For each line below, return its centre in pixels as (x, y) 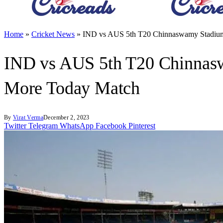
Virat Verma (28, 118)
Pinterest (142, 126)
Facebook (111, 126)
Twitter (15, 126)
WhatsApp (77, 126)
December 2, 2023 (66, 118)
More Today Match (72, 88)
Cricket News (53, 34)
